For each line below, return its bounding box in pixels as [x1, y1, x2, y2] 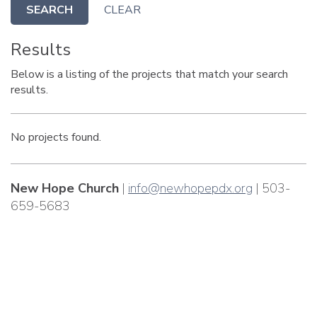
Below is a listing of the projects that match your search [11, 67, 288, 82]
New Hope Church [11, 180, 119, 197]
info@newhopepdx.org [128, 180, 253, 197]
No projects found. [11, 129, 101, 145]
